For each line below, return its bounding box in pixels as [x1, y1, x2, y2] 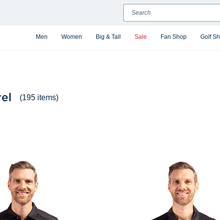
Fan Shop [161, 33, 187, 40]
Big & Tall [96, 33, 121, 40]
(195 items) [20, 93, 58, 102]
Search [123, 5, 145, 13]
